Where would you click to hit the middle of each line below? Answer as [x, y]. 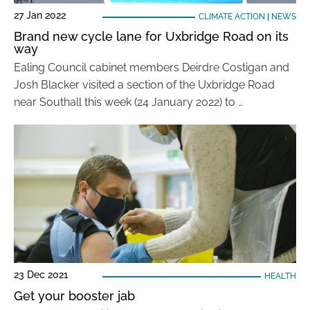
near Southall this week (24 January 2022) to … [128, 102]
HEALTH [280, 276]
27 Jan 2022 [40, 15]
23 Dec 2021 [41, 275]
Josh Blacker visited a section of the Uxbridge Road [144, 85]
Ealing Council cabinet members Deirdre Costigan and [152, 67]
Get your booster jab [74, 296]
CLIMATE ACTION [231, 17]
